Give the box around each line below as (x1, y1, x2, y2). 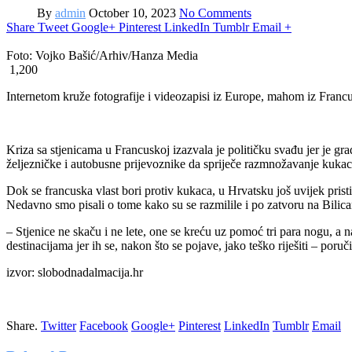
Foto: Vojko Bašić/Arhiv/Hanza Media (6, 48, 198, 62)
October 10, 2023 (89, 5, 176, 20)
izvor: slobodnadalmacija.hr (6, 265, 143, 279)
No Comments (179, 5, 251, 20)
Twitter (41, 318, 76, 332)
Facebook (79, 318, 128, 332)
